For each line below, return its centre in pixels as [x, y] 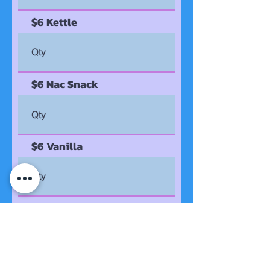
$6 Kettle [54, 22]
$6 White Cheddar [76, 208]
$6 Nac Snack [65, 84]
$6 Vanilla [57, 146]
